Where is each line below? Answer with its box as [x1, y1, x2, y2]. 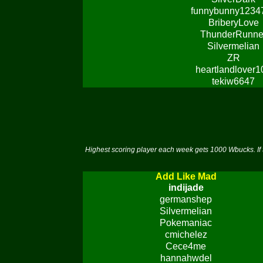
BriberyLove [208, 18, 259, 28]
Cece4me [166, 241, 206, 251]
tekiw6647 [212, 76, 255, 86]
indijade [168, 183, 204, 193]
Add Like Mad [155, 171, 217, 181]
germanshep [160, 194, 212, 204]
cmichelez [164, 230, 207, 240]
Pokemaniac [160, 218, 212, 228]
